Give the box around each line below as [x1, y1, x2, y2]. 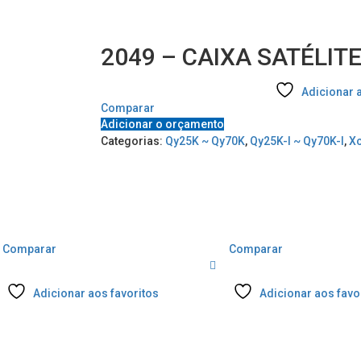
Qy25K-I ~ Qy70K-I [250, 135, 345, 148]
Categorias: [101, 135, 166, 148]
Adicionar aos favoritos [32, 287, 159, 301]
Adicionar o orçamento [101, 118, 225, 131]
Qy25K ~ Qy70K [165, 135, 246, 148]
